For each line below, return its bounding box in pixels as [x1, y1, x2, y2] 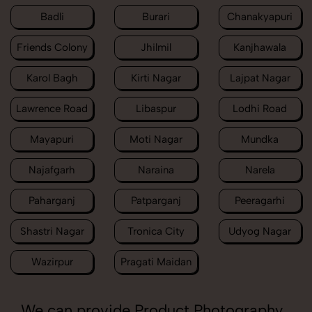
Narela [244, 164, 275, 177]
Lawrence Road [16, 102, 88, 116]
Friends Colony [16, 41, 88, 54]
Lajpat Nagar [229, 72, 290, 85]
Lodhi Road [233, 102, 288, 116]
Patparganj [130, 194, 181, 208]
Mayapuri [30, 133, 75, 146]
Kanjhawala [233, 41, 287, 54]
